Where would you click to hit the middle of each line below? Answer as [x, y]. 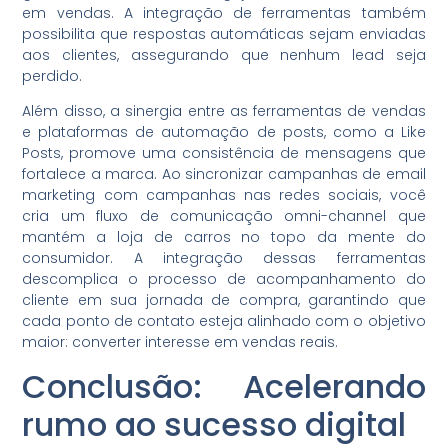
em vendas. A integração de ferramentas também [224, 12]
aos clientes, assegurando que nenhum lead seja [224, 54]
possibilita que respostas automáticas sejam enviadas [224, 33]
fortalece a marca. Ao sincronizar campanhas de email [224, 174]
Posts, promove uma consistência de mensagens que [224, 153]
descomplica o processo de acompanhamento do [224, 279]
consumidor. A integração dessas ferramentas [224, 258]
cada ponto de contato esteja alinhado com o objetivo [224, 321]
